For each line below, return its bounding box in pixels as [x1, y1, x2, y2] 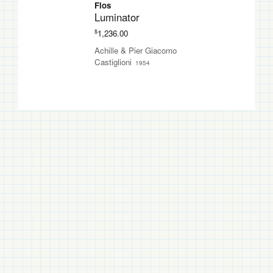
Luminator [94, 10, 140, 24]
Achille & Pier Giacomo [94, 44, 177, 56]
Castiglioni [94, 56, 132, 68]
